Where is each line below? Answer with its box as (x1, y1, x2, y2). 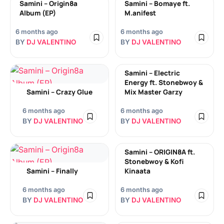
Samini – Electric (124, 68, 180, 77)
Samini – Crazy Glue (26, 87, 92, 96)
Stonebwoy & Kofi (124, 157, 183, 166)
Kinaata (124, 166, 150, 175)
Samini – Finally (26, 166, 78, 175)
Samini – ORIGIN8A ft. (124, 147, 195, 156)
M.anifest (124, 8, 156, 17)
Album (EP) (19, 8, 56, 17)
